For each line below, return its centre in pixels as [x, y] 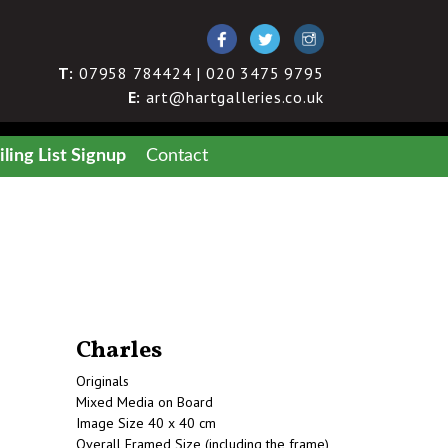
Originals [102, 381]
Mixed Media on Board [144, 402]
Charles [119, 351]
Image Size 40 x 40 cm [146, 423]
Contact [177, 156]
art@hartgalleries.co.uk [232, 97]
